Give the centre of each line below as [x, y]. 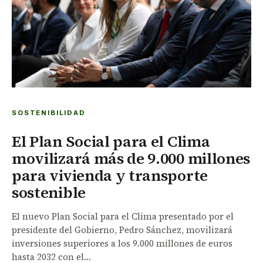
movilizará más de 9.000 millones [131, 158]
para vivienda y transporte [110, 175]
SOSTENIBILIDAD [49, 112]
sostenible [49, 192]
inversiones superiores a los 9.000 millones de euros [122, 243]
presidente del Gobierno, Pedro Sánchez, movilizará [122, 230]
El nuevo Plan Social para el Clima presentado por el [123, 216]
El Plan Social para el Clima [111, 141]
